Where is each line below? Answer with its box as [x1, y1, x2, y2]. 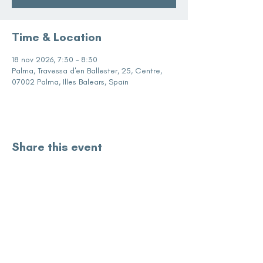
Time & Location [12, 30, 102, 44]
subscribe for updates [38, 218, 150, 231]
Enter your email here [46, 242, 135, 253]
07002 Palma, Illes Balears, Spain [12, 77, 129, 87]
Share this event [12, 140, 102, 154]
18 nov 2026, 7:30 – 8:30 [12, 55, 97, 65]
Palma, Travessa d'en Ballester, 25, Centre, [12, 66, 162, 76]
